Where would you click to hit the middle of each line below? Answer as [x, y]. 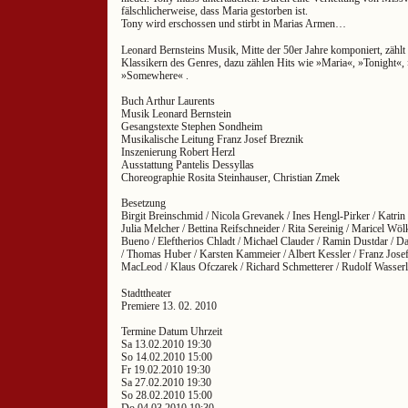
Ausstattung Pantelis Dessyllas [188, 164]
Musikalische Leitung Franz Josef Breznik [212, 139]
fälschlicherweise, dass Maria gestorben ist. [214, 11]
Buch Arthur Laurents [168, 101]
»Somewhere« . [155, 75]
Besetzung [143, 204]
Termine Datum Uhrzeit [172, 332]
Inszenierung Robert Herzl [178, 152]
